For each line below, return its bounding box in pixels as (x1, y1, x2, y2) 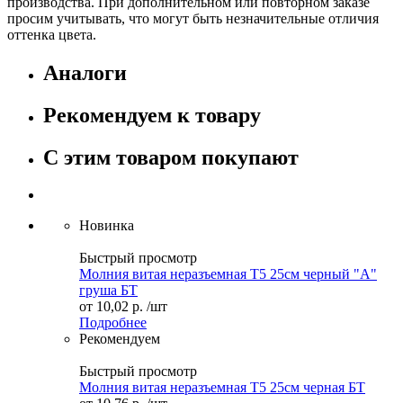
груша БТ (79, 282, 138, 299)
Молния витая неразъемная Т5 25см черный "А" (79, 266, 377, 282)
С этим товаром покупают (43, 145, 299, 169)
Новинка (79, 218, 134, 234)
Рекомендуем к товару (43, 103, 261, 127)
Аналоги (43, 60, 127, 85)
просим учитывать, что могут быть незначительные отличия (7, 10, 379, 26)
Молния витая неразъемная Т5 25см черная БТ (79, 380, 365, 396)
